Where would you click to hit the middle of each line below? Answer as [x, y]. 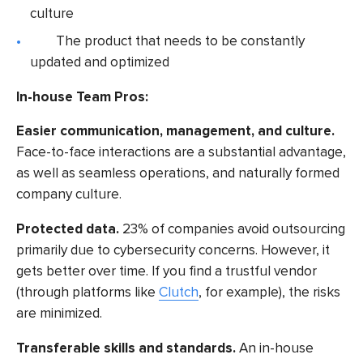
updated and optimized [100, 62]
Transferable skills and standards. [126, 348]
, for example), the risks [269, 293]
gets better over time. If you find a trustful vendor [167, 271]
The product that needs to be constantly [181, 41]
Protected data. [68, 229]
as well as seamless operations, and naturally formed [178, 173]
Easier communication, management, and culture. [175, 131]
